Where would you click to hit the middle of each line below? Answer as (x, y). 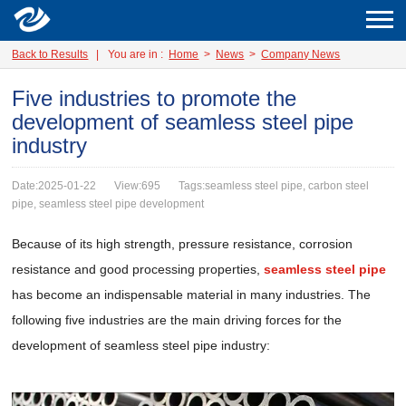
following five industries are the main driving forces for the (177, 320)
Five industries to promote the (155, 98)
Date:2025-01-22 (54, 186)
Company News (301, 54)
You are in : (139, 54)
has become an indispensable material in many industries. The (192, 295)
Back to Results (50, 54)
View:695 (138, 186)
